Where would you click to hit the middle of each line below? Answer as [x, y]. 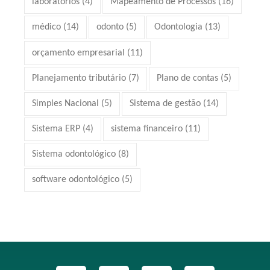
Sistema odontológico [74, 154]
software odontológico [76, 179]
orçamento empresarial [79, 53]
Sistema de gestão [165, 103]
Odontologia [179, 27]
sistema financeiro [147, 129]
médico [47, 27]
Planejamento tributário [79, 78]
